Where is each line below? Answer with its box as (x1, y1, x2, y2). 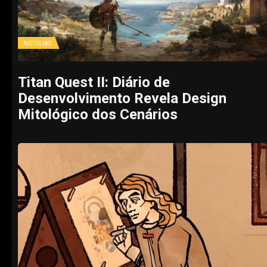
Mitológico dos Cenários (18, 105, 178, 123)
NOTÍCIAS (23, 39, 51, 46)
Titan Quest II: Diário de (18, 73, 170, 91)
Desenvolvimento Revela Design (18, 89, 226, 107)
